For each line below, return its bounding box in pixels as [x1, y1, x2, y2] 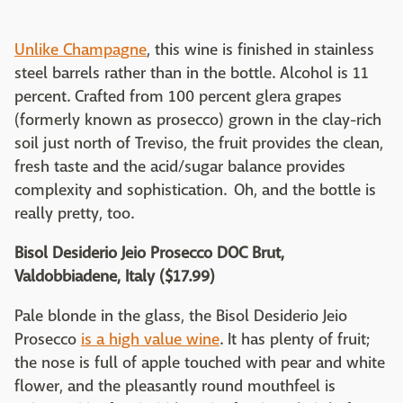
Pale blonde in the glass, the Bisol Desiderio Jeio [14, 306, 347, 327]
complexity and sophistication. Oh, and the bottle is [14, 180, 376, 201]
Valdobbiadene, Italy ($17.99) [14, 266, 215, 288]
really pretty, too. [14, 203, 134, 225]
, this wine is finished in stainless [147, 40, 374, 61]
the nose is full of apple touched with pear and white [14, 353, 385, 374]
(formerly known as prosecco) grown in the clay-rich [14, 110, 381, 131]
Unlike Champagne [14, 40, 147, 61]
